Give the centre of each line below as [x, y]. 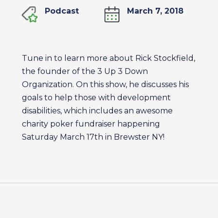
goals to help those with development [96, 98]
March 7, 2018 [155, 11]
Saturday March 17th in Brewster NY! [93, 137]
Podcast [62, 11]
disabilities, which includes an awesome [97, 111]
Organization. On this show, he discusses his [105, 84]
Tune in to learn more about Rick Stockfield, [108, 58]
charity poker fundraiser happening [91, 124]
